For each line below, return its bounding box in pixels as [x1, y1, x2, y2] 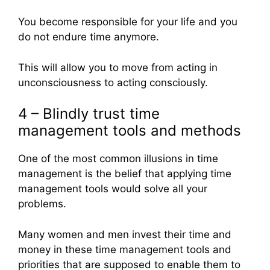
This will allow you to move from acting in [18, 61, 218, 74]
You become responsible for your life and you [18, 16, 237, 28]
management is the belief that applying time [18, 168, 231, 180]
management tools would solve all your [18, 183, 207, 195]
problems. [18, 198, 66, 210]
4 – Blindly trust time [18, 105, 160, 123]
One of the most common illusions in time [18, 152, 218, 165]
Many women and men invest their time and [18, 228, 231, 240]
